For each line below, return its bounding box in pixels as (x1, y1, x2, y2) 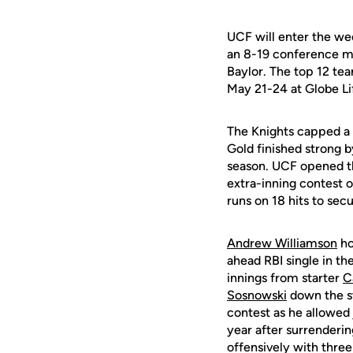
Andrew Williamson (227, 236, 337, 251)
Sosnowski (227, 288, 287, 303)
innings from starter (227, 270, 343, 285)
